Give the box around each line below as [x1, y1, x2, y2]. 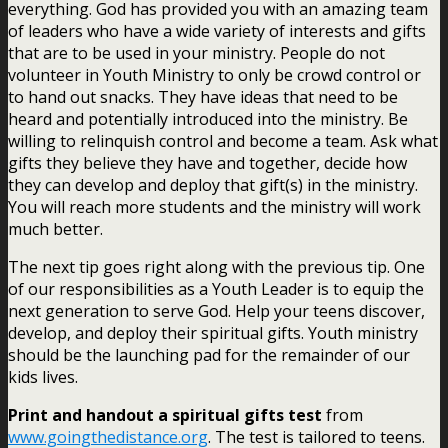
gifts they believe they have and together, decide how [8, 151, 407, 174]
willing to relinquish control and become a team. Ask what [8, 129, 438, 152]
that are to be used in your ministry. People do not [8, 41, 385, 64]
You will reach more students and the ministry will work [8, 195, 421, 218]
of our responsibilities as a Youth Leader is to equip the [8, 277, 424, 300]
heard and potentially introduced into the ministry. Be [8, 107, 408, 130]
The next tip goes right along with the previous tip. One [8, 255, 425, 278]
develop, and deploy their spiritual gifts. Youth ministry [8, 321, 418, 344]
